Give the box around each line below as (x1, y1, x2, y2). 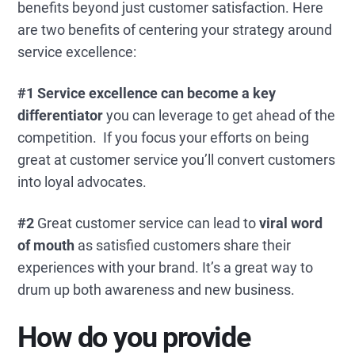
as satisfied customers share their (74, 237, 292, 254)
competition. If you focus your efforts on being (17, 129, 310, 146)
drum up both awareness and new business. (17, 281, 296, 298)
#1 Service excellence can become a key (17, 85, 277, 101)
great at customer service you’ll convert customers (17, 151, 336, 168)
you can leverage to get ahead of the (103, 107, 336, 124)
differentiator (17, 107, 104, 124)
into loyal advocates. (17, 174, 147, 190)
